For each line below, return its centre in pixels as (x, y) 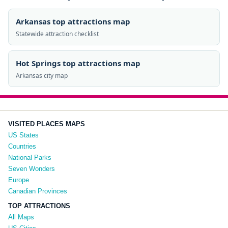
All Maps (21, 217)
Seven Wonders (32, 169)
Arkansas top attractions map (73, 21)
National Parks (30, 158)
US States (23, 135)
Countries (22, 146)
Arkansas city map (42, 76)
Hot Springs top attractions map (78, 63)
